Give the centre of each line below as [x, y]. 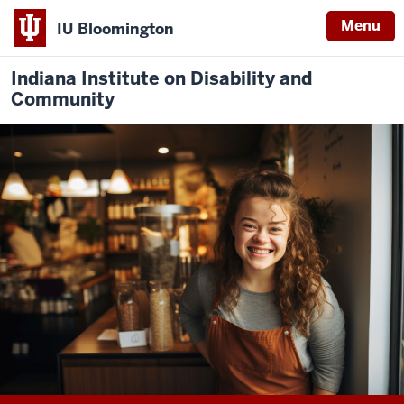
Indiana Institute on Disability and [161, 78]
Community [63, 99]
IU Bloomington [115, 28]
